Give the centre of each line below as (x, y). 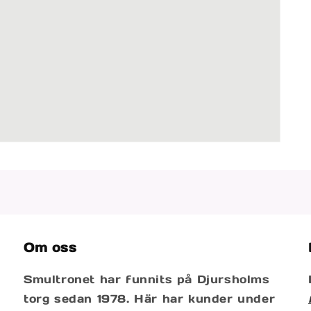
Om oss (50, 247)
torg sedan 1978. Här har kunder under (150, 298)
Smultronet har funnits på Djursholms (147, 279)
